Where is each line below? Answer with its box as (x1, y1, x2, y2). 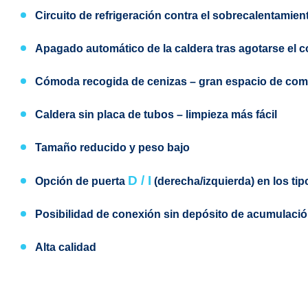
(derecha (151, 175, 200, 187)
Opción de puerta (35, 175, 128, 187)
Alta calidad (35, 241, 96, 253)
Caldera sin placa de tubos (35, 109, 174, 120)
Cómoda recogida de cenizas (35, 76, 187, 87)
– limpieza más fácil (174, 109, 277, 120)
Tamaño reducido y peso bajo (35, 142, 190, 153)
